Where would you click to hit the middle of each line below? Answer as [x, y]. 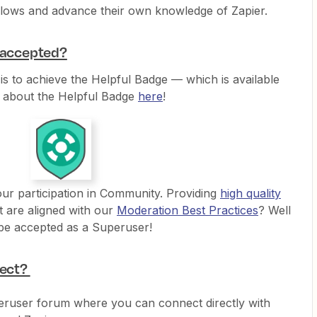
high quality [250, 193]
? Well [275, 210]
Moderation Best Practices [188, 210]
